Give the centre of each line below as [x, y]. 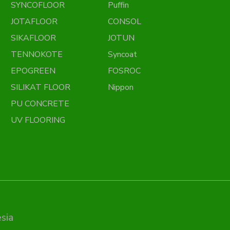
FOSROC [124, 71]
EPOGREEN [33, 71]
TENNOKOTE [36, 54]
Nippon [121, 87]
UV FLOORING [38, 120]
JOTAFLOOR [34, 22]
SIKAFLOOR [33, 38]
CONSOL [125, 22]
